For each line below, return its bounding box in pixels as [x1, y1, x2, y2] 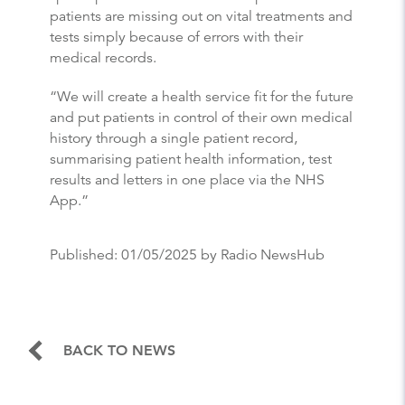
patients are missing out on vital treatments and [50, 6, 353, 25]
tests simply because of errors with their [50, 27, 303, 46]
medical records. [50, 48, 156, 67]
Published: [50, 245, 121, 264]
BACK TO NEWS [63, 341, 175, 359]
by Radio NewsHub [197, 245, 325, 264]
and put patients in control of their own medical [50, 108, 353, 127]
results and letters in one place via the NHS [50, 170, 325, 189]
